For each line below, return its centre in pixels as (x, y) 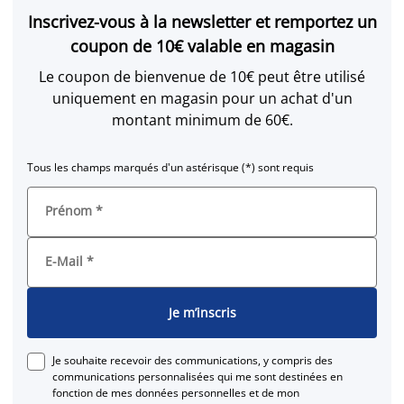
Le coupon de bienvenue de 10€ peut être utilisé (202, 76)
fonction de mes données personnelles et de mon (176, 392)
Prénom (69, 210)
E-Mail (64, 261)
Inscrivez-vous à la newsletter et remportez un (202, 21)
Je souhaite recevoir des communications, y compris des (193, 360)
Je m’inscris (202, 313)
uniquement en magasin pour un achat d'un (202, 98)
